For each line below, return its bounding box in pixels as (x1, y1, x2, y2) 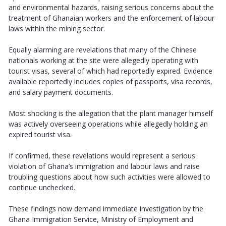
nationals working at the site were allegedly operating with (9, 55, 198, 65)
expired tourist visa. (9, 129, 72, 139)
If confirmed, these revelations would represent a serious (9, 150, 195, 160)
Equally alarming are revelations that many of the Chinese (9, 44, 197, 54)
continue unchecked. (9, 182, 75, 192)
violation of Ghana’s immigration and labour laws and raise (9, 161, 200, 171)
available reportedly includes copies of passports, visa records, (9, 76, 212, 86)
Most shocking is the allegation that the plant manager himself (9, 108, 213, 118)
